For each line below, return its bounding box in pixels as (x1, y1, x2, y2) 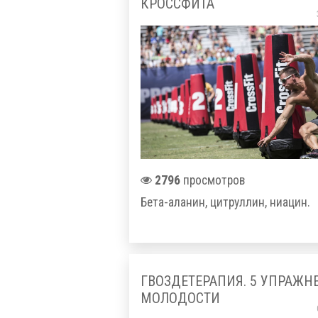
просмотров (180, 173, 245, 188)
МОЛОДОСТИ (141, 289, 220, 307)
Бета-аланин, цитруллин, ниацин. (141, 195, 310, 210)
